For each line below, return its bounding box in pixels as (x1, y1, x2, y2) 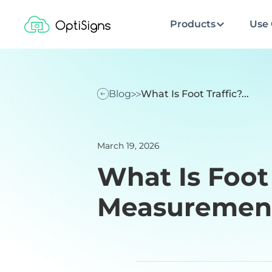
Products (169, 18, 216, 30)
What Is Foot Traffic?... (141, 88, 250, 100)
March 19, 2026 (97, 140, 160, 151)
